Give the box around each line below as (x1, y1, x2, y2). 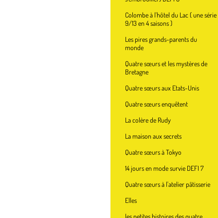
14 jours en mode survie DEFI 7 (125, 164, 203, 172)
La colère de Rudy (125, 116, 171, 124)
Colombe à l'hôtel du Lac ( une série (125, 11, 217, 19)
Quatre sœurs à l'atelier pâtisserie (125, 180, 210, 188)
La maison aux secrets (125, 132, 182, 140)
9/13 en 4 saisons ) (125, 19, 172, 27)
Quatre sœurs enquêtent (125, 100, 188, 108)
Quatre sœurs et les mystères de (125, 59, 207, 68)
